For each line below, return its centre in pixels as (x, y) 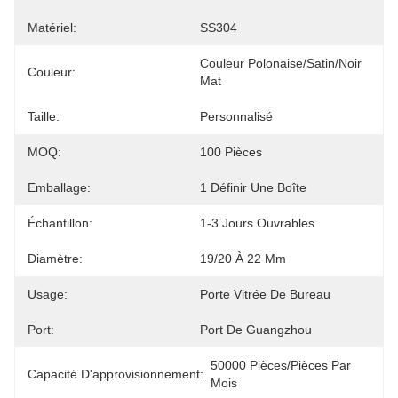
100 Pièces (231, 152)
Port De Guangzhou (256, 330)
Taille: (44, 116)
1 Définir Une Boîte (253, 187)
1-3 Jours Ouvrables (257, 223)
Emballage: (59, 187)
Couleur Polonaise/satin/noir (281, 63)
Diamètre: (55, 259)
